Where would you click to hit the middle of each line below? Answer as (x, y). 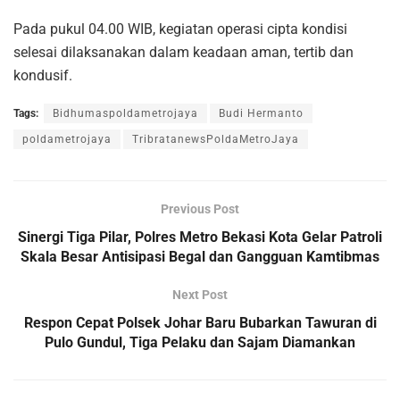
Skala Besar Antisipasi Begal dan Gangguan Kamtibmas (200, 256)
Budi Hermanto (261, 113)
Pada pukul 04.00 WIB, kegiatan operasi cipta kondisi (180, 29)
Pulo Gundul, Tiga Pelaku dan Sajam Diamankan (200, 342)
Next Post (200, 294)
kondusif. (43, 75)
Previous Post (200, 208)
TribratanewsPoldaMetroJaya (216, 139)
